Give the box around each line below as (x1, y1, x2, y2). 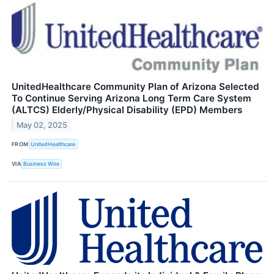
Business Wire (23, 160, 60, 168)
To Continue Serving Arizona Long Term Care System (12, 92, 251, 105)
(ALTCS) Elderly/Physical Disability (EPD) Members (12, 104, 242, 116)
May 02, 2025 (17, 120, 68, 130)
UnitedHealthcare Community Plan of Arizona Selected (12, 81, 259, 93)
